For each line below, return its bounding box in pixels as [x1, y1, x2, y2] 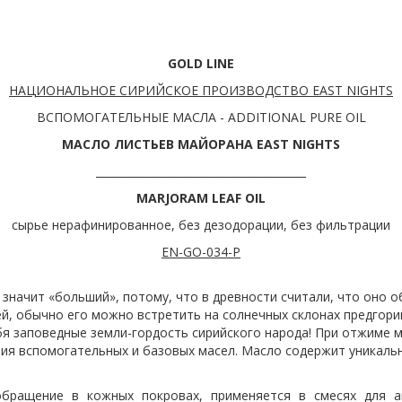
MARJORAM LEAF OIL [136, 189, 266, 206]
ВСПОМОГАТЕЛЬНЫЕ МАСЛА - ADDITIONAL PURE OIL [36, 109, 366, 126]
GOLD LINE [168, 55, 234, 72]
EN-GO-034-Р [162, 243, 240, 260]
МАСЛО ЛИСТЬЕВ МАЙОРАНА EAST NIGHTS [62, 135, 340, 153]
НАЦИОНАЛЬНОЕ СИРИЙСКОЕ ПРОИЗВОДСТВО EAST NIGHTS [9, 82, 393, 99]
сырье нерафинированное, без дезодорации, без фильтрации [12, 216, 390, 233]
